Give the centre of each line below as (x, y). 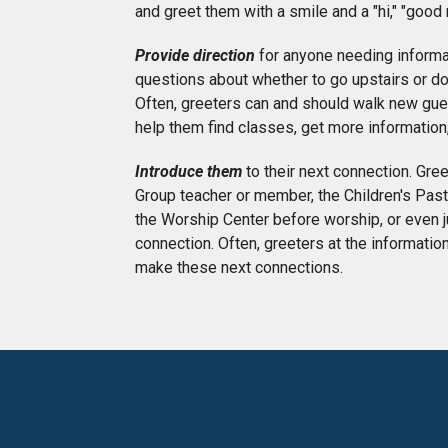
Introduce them (188, 171)
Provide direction (195, 55)
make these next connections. (239, 267)
